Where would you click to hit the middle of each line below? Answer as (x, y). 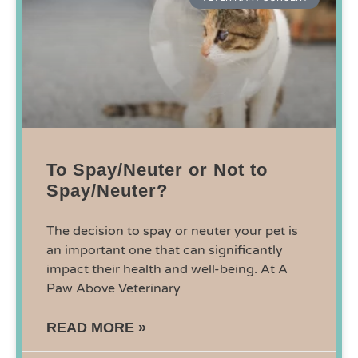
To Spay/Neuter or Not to (157, 170)
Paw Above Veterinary (113, 289)
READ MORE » (96, 328)
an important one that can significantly (165, 251)
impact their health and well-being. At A (167, 270)
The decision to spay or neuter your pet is (172, 231)
